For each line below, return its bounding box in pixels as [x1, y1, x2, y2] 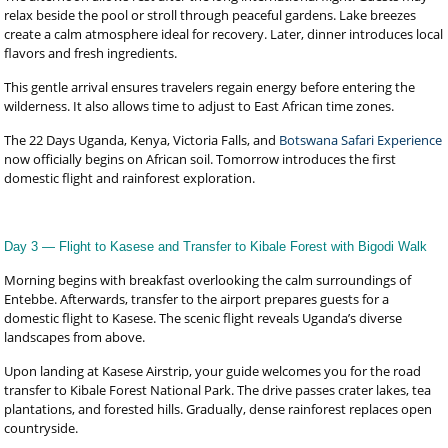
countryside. [4, 419, 79, 437]
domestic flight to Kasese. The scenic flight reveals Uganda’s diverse [4, 309, 403, 327]
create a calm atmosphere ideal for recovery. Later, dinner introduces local [4, 25, 444, 43]
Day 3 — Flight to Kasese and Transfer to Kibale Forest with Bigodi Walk [4, 239, 428, 254]
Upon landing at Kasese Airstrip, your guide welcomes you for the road [4, 362, 422, 380]
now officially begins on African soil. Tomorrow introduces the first [4, 150, 397, 168]
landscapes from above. [4, 328, 146, 346]
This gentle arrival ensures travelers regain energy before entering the [4, 78, 416, 96]
